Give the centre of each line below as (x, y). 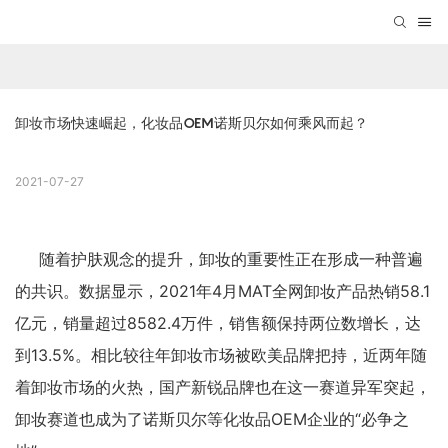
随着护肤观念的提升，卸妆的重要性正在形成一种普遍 (231, 259)
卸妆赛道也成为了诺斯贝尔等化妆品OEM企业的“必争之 (212, 419)
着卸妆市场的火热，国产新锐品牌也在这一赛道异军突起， (223, 387)
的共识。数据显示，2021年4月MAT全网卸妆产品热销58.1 (222, 291)
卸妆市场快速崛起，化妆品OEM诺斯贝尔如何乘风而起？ (191, 123)
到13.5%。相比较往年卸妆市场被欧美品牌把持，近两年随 (221, 355)
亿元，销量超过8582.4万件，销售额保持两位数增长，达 (218, 323)
